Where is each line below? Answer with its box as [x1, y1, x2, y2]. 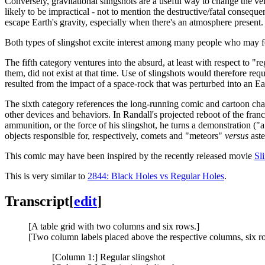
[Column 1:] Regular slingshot [52, 251, 165, 262]
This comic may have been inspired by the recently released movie [5, 150, 254, 161]
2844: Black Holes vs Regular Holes [88, 170, 224, 181]
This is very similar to [5, 170, 88, 181]
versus [225, 130, 248, 141]
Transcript [5, 193, 69, 209]
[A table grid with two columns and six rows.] [28, 221, 199, 231]
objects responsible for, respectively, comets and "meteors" [5, 130, 225, 141]
